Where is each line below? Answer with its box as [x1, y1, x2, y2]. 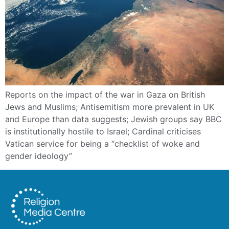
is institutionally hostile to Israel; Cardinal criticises [5, 126, 201, 137]
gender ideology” [5, 151, 72, 162]
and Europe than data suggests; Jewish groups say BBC [5, 114, 222, 125]
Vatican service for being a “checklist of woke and [5, 139, 200, 149]
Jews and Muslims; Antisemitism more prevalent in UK [5, 102, 214, 112]
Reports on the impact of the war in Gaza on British [5, 89, 205, 100]
